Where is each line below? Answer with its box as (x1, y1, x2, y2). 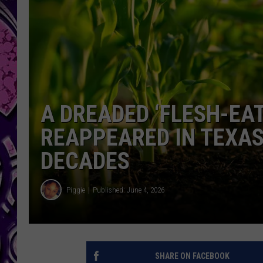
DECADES (41, 147, 130, 176)
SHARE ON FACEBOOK (154, 251, 230, 261)
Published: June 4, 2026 (93, 185, 164, 194)
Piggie (66, 185, 85, 194)
